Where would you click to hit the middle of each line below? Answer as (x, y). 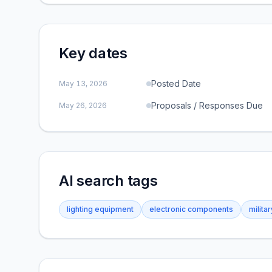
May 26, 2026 (83, 105)
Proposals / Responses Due (207, 105)
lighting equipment (100, 209)
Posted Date (176, 83)
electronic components (191, 209)
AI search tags (108, 181)
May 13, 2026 (83, 83)
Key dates (93, 53)
